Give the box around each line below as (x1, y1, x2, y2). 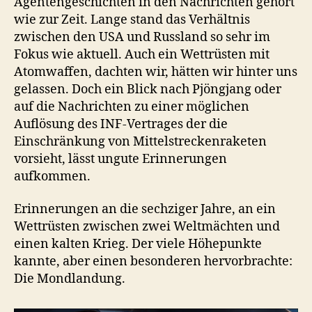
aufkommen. (14, 168, 91, 185)
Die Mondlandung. (14, 271, 125, 288)
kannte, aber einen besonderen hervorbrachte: (14, 253, 292, 270)
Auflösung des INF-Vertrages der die (14, 116, 228, 132)
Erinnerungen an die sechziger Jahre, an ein (14, 201, 276, 218)
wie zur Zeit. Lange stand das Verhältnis (14, 11, 250, 28)
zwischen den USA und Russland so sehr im (14, 29, 270, 45)
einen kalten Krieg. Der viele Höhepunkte (14, 236, 262, 253)
